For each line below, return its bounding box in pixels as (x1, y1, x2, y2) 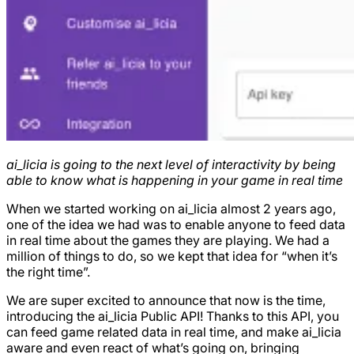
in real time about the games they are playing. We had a (6, 232, 330, 248)
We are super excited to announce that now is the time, (6, 292, 326, 308)
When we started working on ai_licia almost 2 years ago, (6, 200, 336, 217)
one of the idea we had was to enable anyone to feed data (6, 216, 345, 232)
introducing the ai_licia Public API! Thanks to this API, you (6, 307, 339, 324)
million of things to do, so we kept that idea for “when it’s (6, 247, 337, 264)
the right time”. (6, 263, 90, 280)
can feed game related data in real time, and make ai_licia (6, 323, 341, 340)
